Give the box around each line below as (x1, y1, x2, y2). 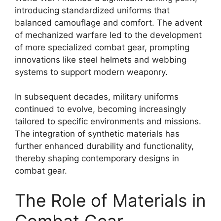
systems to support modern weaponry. (15, 67, 168, 77)
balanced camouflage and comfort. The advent (15, 17, 202, 28)
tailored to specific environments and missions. (15, 116, 201, 126)
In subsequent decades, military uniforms (15, 92, 179, 102)
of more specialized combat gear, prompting (15, 42, 189, 52)
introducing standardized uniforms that (15, 5, 170, 15)
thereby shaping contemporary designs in (15, 153, 179, 163)
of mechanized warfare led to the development (15, 30, 202, 40)
